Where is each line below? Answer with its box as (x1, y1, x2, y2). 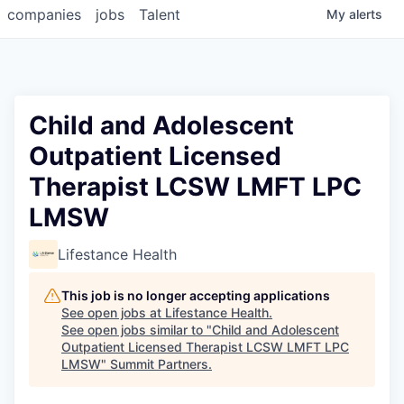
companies (7, 5, 81, 24)
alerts (349, 6, 382, 23)
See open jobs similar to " (61, 322, 212, 338)
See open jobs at (61, 305, 165, 321)
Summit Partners (110, 356, 208, 372)
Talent (139, 5, 180, 24)
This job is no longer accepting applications (61, 288, 330, 304)
